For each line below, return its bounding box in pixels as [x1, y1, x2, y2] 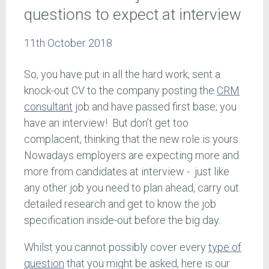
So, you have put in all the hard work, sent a [24, 68, 220, 81]
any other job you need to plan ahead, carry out [24, 181, 239, 195]
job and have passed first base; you [73, 100, 237, 113]
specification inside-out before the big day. [24, 214, 220, 227]
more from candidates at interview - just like [24, 165, 229, 178]
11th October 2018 [24, 37, 112, 50]
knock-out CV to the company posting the [24, 84, 217, 97]
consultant [24, 100, 73, 113]
